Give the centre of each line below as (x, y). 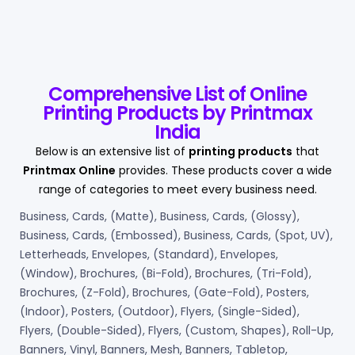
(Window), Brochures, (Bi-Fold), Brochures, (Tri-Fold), (166, 274)
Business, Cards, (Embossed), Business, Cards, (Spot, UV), (176, 236)
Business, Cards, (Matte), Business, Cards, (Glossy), (160, 217)
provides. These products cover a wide (224, 171)
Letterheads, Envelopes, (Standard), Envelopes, (149, 255)
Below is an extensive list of (112, 152)
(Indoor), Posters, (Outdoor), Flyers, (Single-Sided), (160, 312)
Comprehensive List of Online (177, 94)
